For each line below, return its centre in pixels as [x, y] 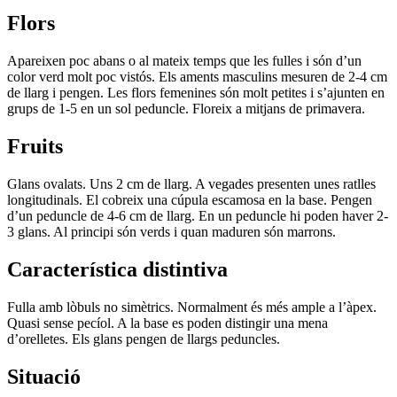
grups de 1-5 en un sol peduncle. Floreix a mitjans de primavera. [186, 109]
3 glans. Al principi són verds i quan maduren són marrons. [171, 231]
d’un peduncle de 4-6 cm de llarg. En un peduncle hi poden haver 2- [198, 215]
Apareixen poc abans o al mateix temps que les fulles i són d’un [184, 61]
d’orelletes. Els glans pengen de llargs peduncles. [144, 339]
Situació [44, 376]
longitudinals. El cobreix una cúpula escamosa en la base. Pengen [190, 199]
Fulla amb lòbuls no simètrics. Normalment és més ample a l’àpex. [192, 307]
